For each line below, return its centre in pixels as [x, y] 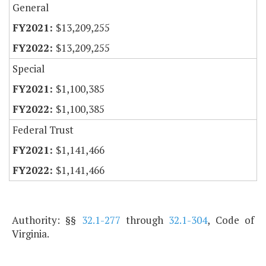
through [145, 220]
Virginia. [31, 234]
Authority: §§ [47, 220]
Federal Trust [43, 130]
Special [28, 69]
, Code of [231, 220]
